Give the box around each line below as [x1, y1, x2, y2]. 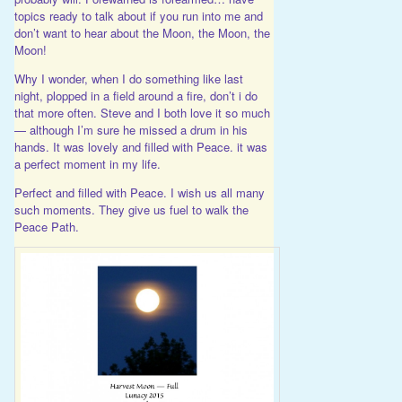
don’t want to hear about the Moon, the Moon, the [13, 24, 270, 42]
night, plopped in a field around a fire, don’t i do [13, 87, 258, 105]
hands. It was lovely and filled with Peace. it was [13, 138, 267, 156]
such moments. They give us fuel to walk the [13, 201, 249, 219]
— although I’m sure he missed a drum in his [13, 121, 248, 139]
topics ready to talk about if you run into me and [13, 7, 263, 25]
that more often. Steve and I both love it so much [13, 104, 270, 122]
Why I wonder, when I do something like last [13, 70, 243, 88]
